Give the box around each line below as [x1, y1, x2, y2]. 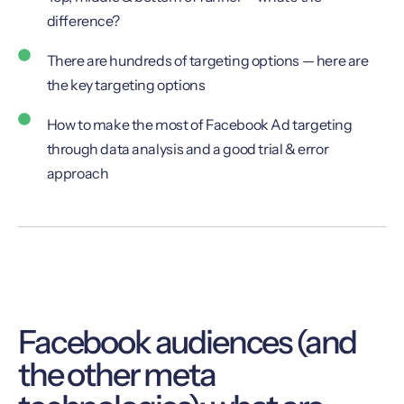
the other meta [18, 353, 216, 394]
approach [46, 164, 109, 183]
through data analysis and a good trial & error [46, 140, 329, 159]
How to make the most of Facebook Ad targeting [46, 115, 353, 134]
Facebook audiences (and [18, 321, 357, 362]
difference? [46, 12, 121, 31]
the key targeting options [46, 76, 206, 95]
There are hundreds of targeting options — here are [46, 51, 369, 70]
